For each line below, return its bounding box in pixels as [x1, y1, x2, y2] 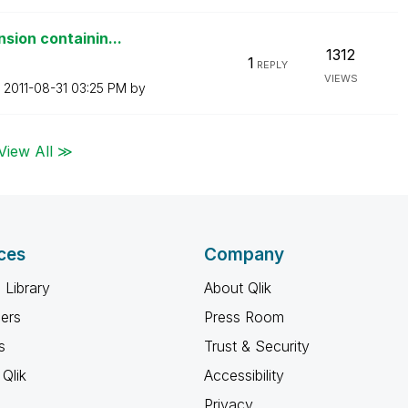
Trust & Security [204, 337, 310, 355]
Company [204, 244, 284, 265]
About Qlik [204, 279, 271, 297]
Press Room [204, 308, 284, 326]
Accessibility [204, 366, 284, 384]
